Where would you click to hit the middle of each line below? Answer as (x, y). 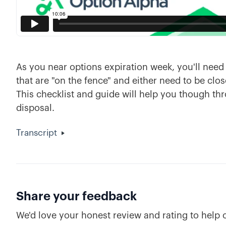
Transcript (37, 133)
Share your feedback (76, 196)
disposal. (35, 108)
